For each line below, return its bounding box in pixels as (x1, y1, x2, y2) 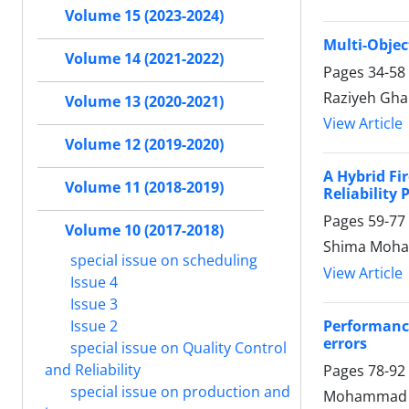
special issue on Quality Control (67, 337, 287, 358)
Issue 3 (67, 293, 118, 314)
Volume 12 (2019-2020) (65, 134, 224, 154)
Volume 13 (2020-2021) (65, 91, 224, 111)
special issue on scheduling (67, 249, 257, 270)
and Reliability (45, 359, 141, 380)
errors (323, 332, 367, 353)
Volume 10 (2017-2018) (65, 220, 224, 240)
